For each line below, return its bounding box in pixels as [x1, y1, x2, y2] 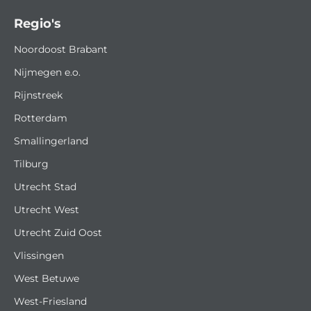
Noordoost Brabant [14, 43, 108, 56]
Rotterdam [14, 112, 67, 124]
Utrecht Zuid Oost [14, 226, 102, 239]
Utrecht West [14, 203, 79, 216]
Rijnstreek [14, 89, 62, 101]
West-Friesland [14, 295, 87, 308]
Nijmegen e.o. [14, 66, 81, 78]
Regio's [14, 16, 61, 31]
